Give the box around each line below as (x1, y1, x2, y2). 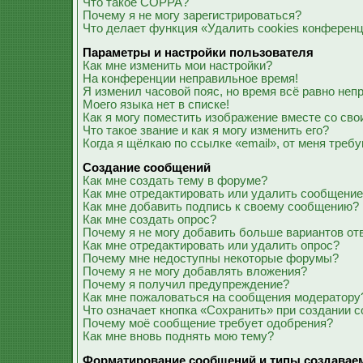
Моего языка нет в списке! (83, 98, 229, 111)
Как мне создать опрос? (83, 213, 216, 226)
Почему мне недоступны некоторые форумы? (83, 252, 339, 265)
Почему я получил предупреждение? (83, 278, 289, 291)
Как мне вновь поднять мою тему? (83, 330, 274, 343)
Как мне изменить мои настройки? (83, 59, 272, 72)
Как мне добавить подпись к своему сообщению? (83, 200, 359, 213)
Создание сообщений (83, 161, 211, 174)
